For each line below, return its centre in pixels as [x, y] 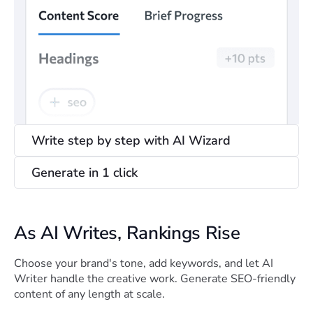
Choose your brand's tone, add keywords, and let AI [144, 264]
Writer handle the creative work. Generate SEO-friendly [155, 279]
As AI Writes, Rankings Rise [127, 233]
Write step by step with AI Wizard [131, 141]
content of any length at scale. [89, 294]
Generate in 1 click [85, 173]
